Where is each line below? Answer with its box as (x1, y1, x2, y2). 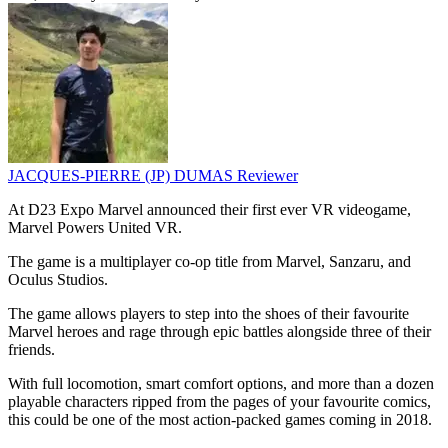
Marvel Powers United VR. (8, 219, 182, 237)
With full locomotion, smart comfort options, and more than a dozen (8, 375, 434, 393)
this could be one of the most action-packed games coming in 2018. (8, 411, 432, 429)
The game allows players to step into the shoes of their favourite (8, 305, 409, 323)
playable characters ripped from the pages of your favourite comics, (8, 393, 431, 411)
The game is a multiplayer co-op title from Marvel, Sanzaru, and (8, 253, 411, 271)
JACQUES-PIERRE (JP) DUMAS (8, 167, 237, 185)
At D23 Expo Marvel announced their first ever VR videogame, (8, 201, 411, 219)
